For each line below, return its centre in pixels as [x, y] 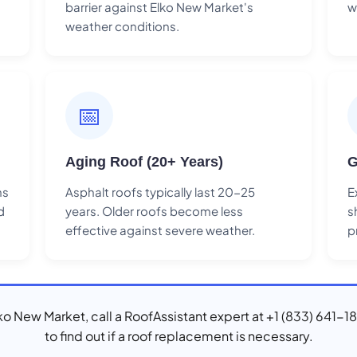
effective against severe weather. [161, 229]
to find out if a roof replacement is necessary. [178, 335]
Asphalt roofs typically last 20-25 [161, 191]
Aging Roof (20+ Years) [145, 161]
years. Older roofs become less [155, 210]
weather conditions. [123, 25]
